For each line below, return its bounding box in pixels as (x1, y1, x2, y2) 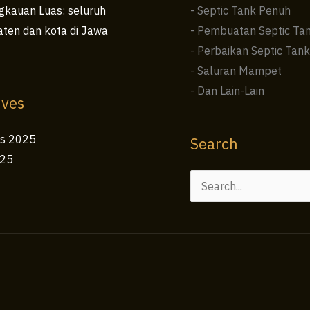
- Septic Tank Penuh (190, 3, 291, 18)
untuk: (189, 201, 221, 216)
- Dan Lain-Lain (190, 84, 264, 98)
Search (190, 134, 238, 154)
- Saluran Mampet (190, 64, 282, 78)
